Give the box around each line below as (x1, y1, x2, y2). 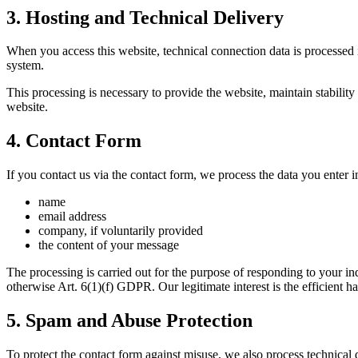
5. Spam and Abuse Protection (6, 310, 253, 332)
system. (6, 58, 44, 73)
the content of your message (38, 238, 179, 253)
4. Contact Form (6, 130, 141, 152)
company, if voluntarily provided (38, 224, 203, 238)
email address (38, 209, 106, 224)
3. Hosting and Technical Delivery (6, 6, 284, 28)
